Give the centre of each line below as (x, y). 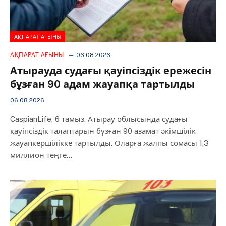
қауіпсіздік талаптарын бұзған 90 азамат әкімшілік (103, 131)
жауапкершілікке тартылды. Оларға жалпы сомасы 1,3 (109, 143)
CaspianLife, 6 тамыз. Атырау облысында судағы (99, 119)
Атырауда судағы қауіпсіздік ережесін (111, 70)
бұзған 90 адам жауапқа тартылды (102, 84)
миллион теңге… (41, 155)
